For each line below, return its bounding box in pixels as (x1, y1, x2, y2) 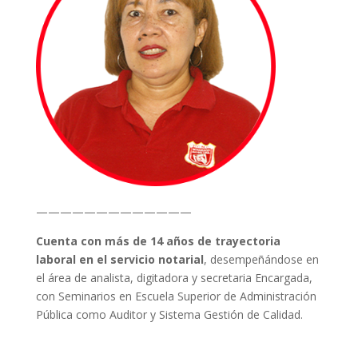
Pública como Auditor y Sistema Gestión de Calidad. (35, 307, 303, 322)
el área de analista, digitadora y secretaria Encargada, (35, 270, 312, 285)
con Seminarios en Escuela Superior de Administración (35, 288, 316, 304)
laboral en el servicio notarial (35, 252, 204, 267)
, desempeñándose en (203, 252, 319, 267)
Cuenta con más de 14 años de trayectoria (35, 233, 280, 249)
